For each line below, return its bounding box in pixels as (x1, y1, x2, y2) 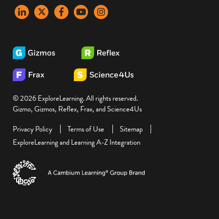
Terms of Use (67, 123, 105, 134)
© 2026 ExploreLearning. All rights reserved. (13, 93, 138, 104)
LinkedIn (12, 5, 36, 17)
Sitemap (119, 123, 143, 134)
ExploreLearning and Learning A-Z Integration (13, 136, 140, 148)
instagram (91, 5, 118, 17)
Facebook (51, 5, 79, 17)
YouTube (71, 5, 94, 17)
